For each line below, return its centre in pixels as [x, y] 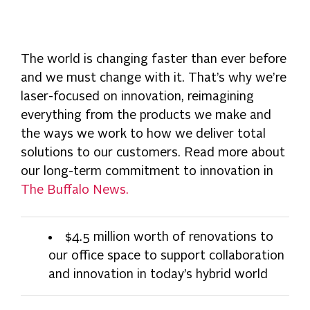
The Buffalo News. [75, 190]
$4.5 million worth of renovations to [170, 237]
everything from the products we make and [146, 116]
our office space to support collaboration [167, 256]
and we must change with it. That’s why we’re [154, 78]
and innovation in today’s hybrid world [158, 275]
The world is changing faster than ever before [154, 60]
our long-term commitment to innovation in [147, 172]
